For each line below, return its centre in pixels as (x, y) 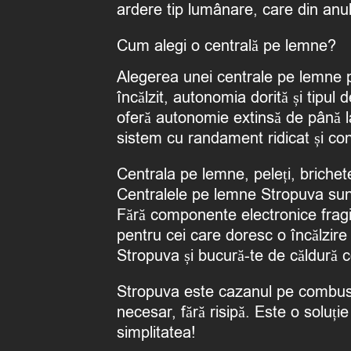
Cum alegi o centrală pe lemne (222, 46)
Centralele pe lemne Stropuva (220, 195)
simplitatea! (156, 333)
